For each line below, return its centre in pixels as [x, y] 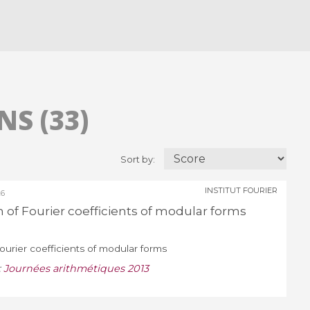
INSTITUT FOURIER [241, 191]
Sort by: [139, 160]
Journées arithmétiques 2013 [76, 269]
